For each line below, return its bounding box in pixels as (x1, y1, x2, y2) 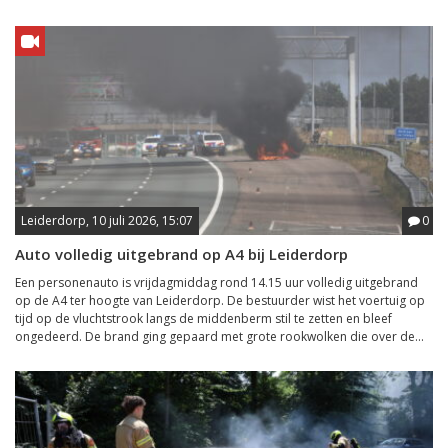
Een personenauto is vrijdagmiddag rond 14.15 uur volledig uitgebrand (15, 274, 418, 291)
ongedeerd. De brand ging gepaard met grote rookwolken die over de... (15, 328, 424, 345)
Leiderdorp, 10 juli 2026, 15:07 (21, 212, 193, 229)
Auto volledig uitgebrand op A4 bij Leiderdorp (15, 244, 348, 264)
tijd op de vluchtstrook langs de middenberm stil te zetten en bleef (15, 310, 392, 327)
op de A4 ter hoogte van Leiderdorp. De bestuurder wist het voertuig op (15, 292, 425, 309)
